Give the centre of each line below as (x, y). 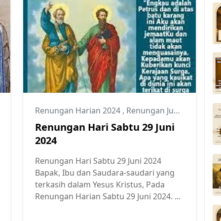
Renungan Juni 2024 (150, 110)
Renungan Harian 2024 (79, 110)
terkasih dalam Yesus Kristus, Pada (100, 184)
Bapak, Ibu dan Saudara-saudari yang (105, 172)
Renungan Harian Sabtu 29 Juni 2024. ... (108, 196)
